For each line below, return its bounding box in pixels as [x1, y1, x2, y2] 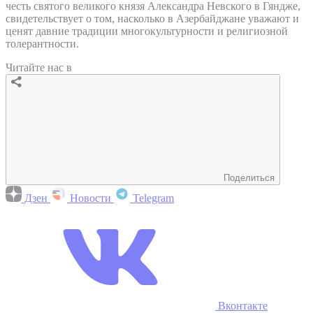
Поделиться [224, 172, 275, 183]
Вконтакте [215, 299, 268, 312]
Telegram [130, 191, 174, 204]
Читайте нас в [6, 61, 72, 73]
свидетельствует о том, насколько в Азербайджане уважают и [6, 12, 299, 24]
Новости [67, 191, 114, 204]
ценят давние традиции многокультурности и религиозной [6, 24, 288, 37]
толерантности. [6, 37, 79, 50]
